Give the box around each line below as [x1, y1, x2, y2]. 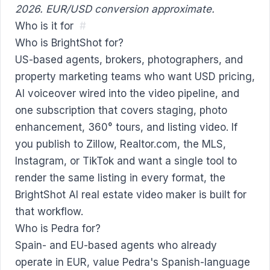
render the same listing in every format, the [15, 171, 225, 184]
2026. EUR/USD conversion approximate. [15, 2, 215, 15]
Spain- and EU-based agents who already [15, 239, 217, 251]
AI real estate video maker [69, 188, 196, 201]
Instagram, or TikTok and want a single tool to [15, 154, 237, 167]
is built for [196, 188, 246, 201]
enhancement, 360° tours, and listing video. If [15, 121, 237, 133]
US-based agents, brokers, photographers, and [15, 53, 243, 66]
